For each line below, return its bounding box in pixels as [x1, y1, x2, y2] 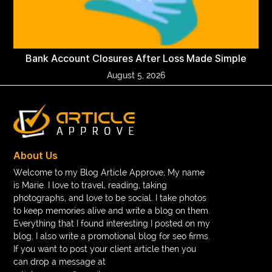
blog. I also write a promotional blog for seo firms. [13, 231, 211, 241]
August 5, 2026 [107, 70, 165, 80]
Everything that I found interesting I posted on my [13, 218, 211, 228]
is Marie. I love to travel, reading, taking [13, 180, 168, 190]
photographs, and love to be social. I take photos [13, 192, 207, 203]
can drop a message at [13, 256, 106, 267]
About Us [13, 149, 58, 161]
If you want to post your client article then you [13, 243, 197, 254]
